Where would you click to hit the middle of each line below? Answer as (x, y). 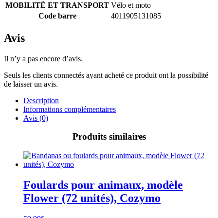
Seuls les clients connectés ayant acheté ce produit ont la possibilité (106, 75)
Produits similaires (109, 137)
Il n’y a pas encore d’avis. (43, 58)
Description (41, 100)
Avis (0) (36, 118)
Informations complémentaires (70, 109)
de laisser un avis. (31, 84)
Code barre (57, 16)
